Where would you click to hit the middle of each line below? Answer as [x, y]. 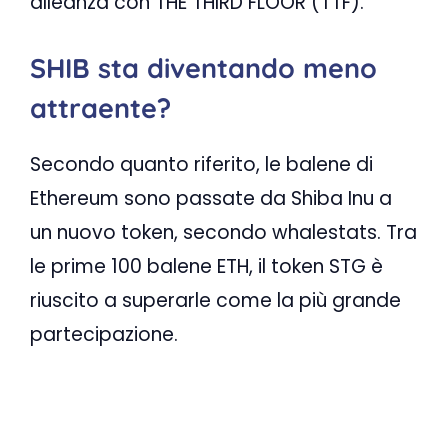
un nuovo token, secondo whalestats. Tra [223, 233]
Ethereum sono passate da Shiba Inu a [211, 199]
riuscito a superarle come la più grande [215, 301]
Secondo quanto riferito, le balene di [201, 165]
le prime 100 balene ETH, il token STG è [206, 267]
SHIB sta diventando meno [203, 68]
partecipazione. [104, 335]
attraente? [100, 108]
